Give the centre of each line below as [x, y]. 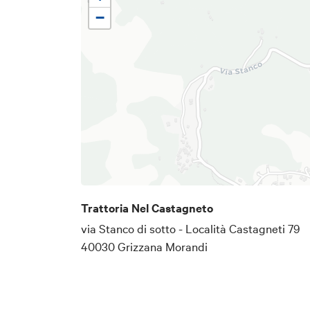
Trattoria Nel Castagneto [147, 208]
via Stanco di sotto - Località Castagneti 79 [191, 228]
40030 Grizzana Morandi [144, 246]
